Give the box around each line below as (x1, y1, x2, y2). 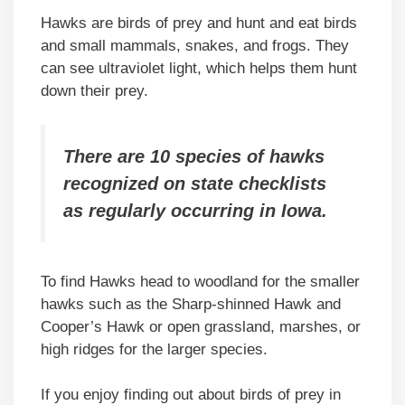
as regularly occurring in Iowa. (63, 201, 327, 221)
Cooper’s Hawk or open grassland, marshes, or (41, 317, 361, 335)
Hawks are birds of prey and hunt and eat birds (41, 14, 357, 32)
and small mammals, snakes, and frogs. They (41, 36, 349, 54)
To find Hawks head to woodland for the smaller (41, 272, 360, 290)
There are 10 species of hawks (63, 146, 325, 167)
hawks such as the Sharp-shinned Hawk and (41, 295, 341, 313)
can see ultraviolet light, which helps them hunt (41, 59, 357, 77)
